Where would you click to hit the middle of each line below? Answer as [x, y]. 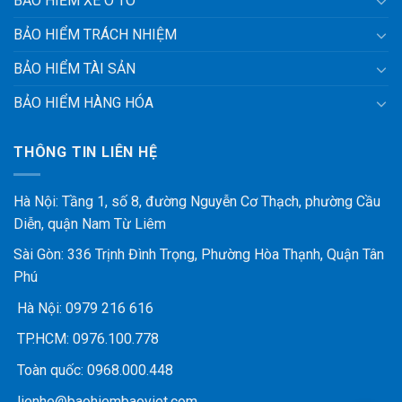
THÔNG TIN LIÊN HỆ [86, 153]
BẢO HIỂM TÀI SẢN [74, 69]
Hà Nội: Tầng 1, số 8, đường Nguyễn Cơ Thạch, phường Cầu [197, 201]
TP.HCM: [41, 339]
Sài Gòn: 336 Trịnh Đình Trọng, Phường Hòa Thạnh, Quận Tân [199, 255]
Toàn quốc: [50, 370]
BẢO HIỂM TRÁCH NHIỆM [95, 35]
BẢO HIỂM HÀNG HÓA [83, 103]
